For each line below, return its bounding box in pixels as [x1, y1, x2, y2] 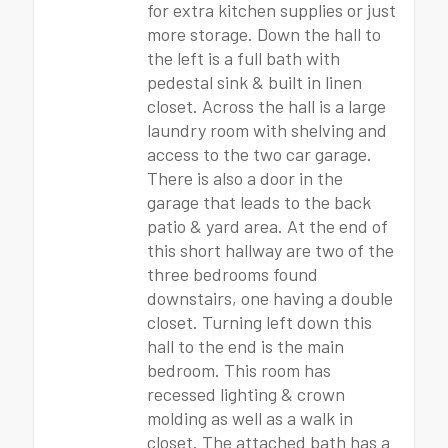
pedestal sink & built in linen [147, 71, 362, 93]
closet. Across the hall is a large [147, 95, 386, 117]
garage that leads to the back [147, 191, 371, 213]
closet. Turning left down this [147, 311, 372, 333]
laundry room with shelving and [147, 119, 387, 141]
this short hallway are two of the [147, 239, 394, 261]
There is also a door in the [147, 167, 343, 189]
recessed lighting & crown [147, 383, 345, 405]
